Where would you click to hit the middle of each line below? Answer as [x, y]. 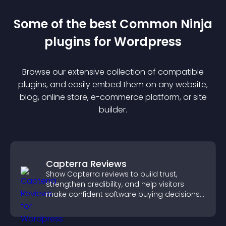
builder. [113, 110]
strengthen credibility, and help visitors [115, 184]
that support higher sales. [92, 204]
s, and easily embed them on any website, [125, 84]
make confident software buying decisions [123, 194]
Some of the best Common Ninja [113, 24]
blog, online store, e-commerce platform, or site [113, 97]
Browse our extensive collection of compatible [113, 72]
